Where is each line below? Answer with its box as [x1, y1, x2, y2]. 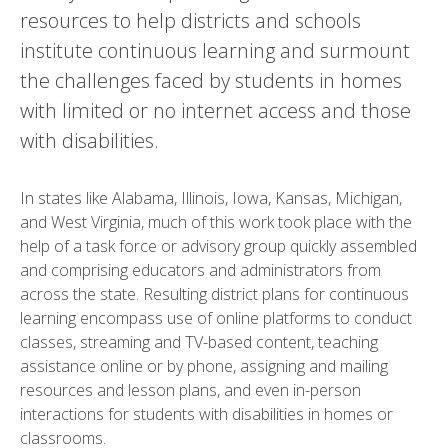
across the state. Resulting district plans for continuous [20, 283, 409, 306]
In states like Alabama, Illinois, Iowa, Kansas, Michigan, [20, 187, 402, 210]
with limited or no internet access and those [20, 97, 411, 125]
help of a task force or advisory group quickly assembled [20, 235, 417, 258]
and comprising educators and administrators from [20, 259, 381, 282]
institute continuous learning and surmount [20, 37, 410, 65]
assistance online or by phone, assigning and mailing [20, 355, 388, 378]
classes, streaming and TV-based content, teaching [20, 331, 378, 354]
